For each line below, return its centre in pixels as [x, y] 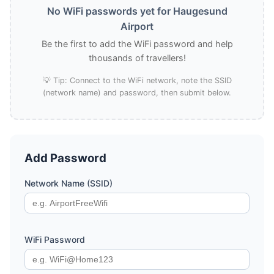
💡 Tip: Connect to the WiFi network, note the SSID [137, 80]
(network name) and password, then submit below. [137, 93]
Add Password [65, 158]
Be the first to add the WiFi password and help [137, 44]
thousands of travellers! [137, 58]
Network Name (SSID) [68, 183]
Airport [137, 26]
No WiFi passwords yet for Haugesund [137, 11]
